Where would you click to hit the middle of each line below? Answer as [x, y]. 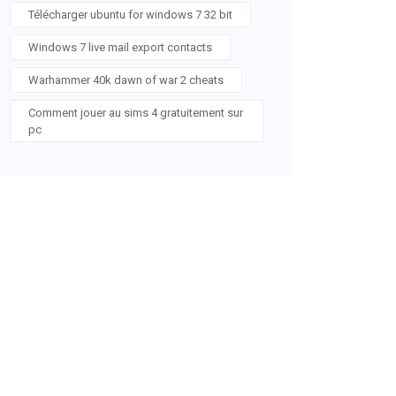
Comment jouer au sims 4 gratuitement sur [136, 113]
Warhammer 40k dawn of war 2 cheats [126, 80]
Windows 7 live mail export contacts [120, 47]
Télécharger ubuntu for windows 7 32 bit [130, 15]
